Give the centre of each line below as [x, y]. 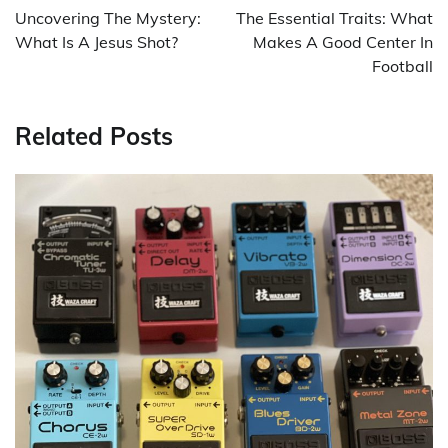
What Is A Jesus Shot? [96, 42]
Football [402, 66]
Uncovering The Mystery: [108, 18]
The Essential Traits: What [334, 18]
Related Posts [94, 136]
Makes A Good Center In [343, 42]
